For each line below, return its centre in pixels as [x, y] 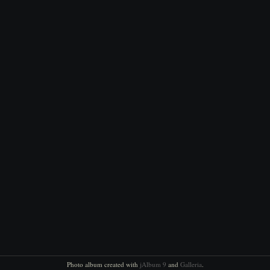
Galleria [191, 264]
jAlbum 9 [153, 264]
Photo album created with [103, 264]
